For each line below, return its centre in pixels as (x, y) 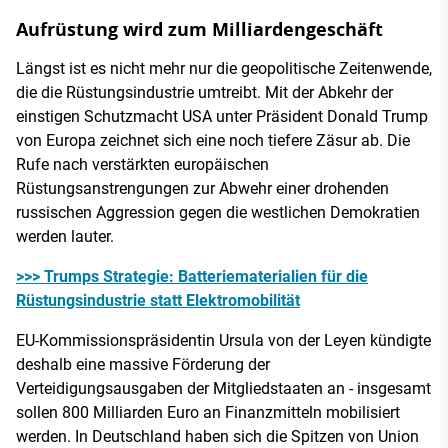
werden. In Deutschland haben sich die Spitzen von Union (217, 436)
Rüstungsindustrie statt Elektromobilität (158, 300)
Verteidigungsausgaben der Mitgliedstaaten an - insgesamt (223, 388)
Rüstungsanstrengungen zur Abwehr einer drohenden (202, 188)
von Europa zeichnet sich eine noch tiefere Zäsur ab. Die (213, 140)
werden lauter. (65, 236)
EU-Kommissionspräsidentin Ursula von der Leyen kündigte (223, 340)
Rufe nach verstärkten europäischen (142, 164)
